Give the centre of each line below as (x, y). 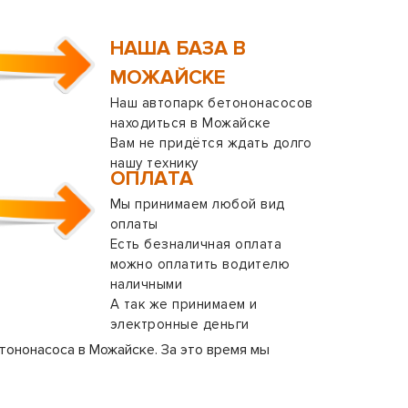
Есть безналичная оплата (196, 244)
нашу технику (154, 163)
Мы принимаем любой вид (198, 204)
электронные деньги (180, 324)
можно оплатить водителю (200, 264)
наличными (147, 284)
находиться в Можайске (191, 123)
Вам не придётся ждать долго (211, 143)
